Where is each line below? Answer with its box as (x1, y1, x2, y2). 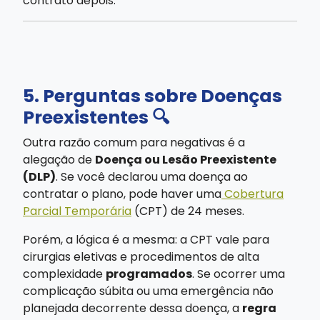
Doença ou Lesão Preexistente (95, 151, 276, 168)
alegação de (23, 151, 95, 168)
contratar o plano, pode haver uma (23, 185, 221, 202)
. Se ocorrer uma (192, 265, 285, 282)
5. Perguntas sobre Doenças (23, 83, 282, 109)
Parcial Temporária (23, 202, 131, 219)
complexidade (23, 265, 106, 282)
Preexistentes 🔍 (23, 104, 169, 130)
